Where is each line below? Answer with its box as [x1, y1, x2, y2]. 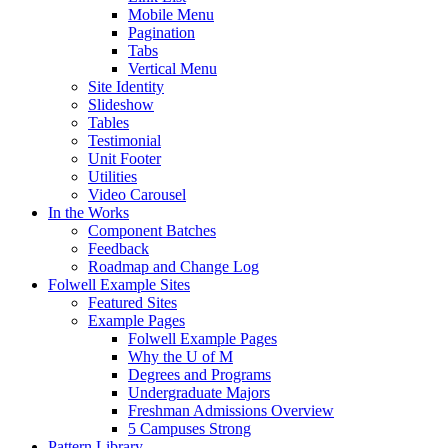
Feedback [88, 239, 149, 257]
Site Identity [88, 77, 164, 95]
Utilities [88, 167, 137, 185]
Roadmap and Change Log [88, 257, 259, 275]
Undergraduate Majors [128, 383, 270, 401]
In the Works [48, 203, 129, 221]
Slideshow [88, 95, 154, 113]
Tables [88, 113, 129, 131]
